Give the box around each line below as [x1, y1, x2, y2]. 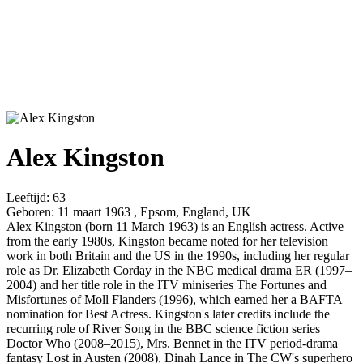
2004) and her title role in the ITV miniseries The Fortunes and [6, 277, 327, 292]
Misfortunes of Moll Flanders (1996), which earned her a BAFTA [6, 292, 342, 306]
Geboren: [6, 204, 54, 219]
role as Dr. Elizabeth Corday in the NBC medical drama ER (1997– [6, 263, 352, 277]
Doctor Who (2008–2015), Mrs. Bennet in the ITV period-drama [6, 335, 338, 350]
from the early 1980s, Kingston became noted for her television [6, 233, 328, 248]
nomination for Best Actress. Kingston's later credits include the [6, 306, 330, 321]
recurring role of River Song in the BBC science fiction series [6, 321, 320, 335]
